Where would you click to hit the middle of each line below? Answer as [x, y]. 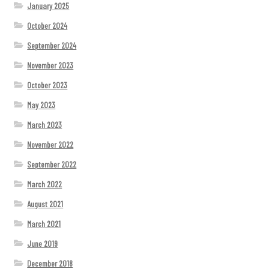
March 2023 [45, 124]
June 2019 [43, 243]
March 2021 [44, 223]
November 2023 [50, 65]
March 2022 [45, 184]
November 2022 [50, 144]
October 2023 [47, 85]
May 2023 [41, 104]
